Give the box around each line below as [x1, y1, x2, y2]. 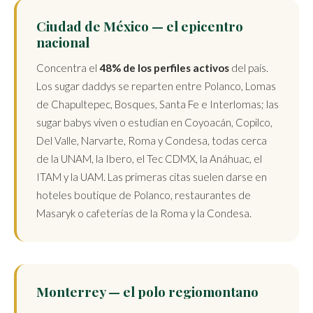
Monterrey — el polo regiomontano [36, 282, 259, 300]
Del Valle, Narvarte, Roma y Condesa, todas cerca [36, 134, 267, 147]
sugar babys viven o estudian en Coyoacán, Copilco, [36, 116, 272, 129]
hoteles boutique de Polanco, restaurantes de [36, 189, 251, 201]
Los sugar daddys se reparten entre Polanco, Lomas [36, 80, 276, 92]
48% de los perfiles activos [99, 61, 229, 74]
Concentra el [36, 61, 99, 74]
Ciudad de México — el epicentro [36, 17, 243, 35]
